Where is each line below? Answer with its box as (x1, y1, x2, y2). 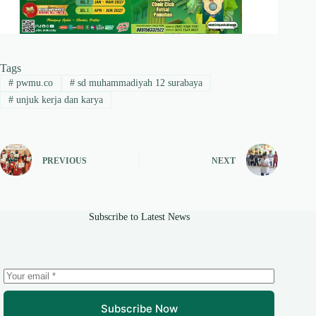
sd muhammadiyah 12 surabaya (74, 77, 202, 88)
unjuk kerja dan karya (13, 95, 103, 106)
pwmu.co (13, 77, 53, 88)
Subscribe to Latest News (88, 211, 190, 223)
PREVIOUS (42, 155, 87, 166)
